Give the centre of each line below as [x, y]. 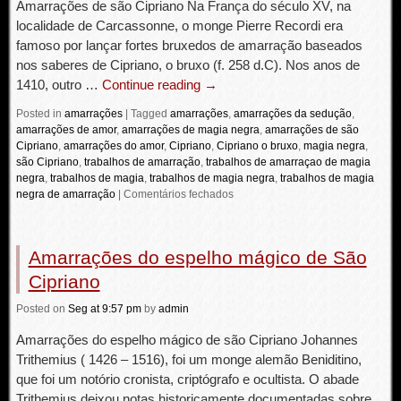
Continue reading [153, 85]
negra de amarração [65, 194]
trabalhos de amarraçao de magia [288, 162]
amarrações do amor [113, 146]
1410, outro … [59, 85]
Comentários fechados [178, 194]
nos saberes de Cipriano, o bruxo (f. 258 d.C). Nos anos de [188, 65]
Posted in [38, 114]
